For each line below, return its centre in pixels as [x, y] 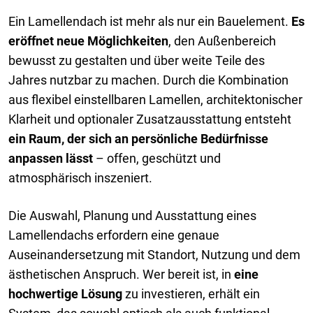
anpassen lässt [51, 158]
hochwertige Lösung [65, 293]
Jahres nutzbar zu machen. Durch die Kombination [148, 80]
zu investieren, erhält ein [191, 293]
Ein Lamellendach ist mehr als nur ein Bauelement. [150, 21]
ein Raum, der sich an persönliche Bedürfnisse [138, 138]
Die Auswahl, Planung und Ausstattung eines [132, 215]
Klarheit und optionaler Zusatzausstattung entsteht [150, 119]
